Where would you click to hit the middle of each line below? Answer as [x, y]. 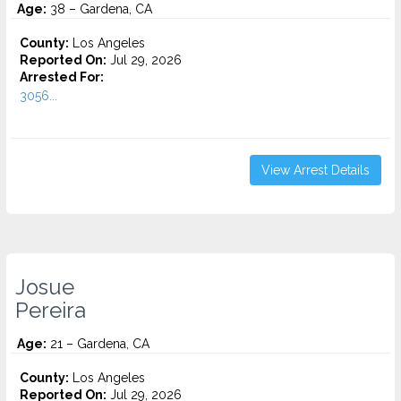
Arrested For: [62, 77]
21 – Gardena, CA [98, 344]
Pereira [51, 311]
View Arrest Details [316, 170]
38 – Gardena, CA [99, 9]
